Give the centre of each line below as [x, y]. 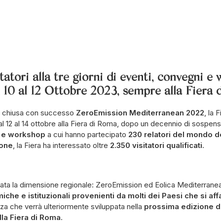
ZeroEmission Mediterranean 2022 [140, 113]
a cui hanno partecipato [87, 134]
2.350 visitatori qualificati [156, 145]
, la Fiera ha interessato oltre [61, 145]
